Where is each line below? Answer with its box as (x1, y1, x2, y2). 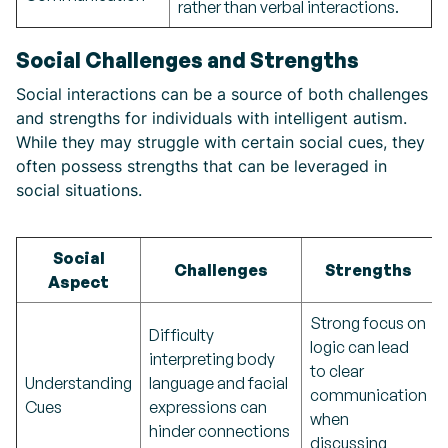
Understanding (25, 373, 132, 393)
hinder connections (149, 421, 290, 441)
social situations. (16, 180, 142, 200)
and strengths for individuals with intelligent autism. (16, 108, 407, 128)
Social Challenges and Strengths (16, 47, 359, 73)
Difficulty (149, 325, 214, 345)
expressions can (149, 397, 267, 417)
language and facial (149, 373, 288, 393)
